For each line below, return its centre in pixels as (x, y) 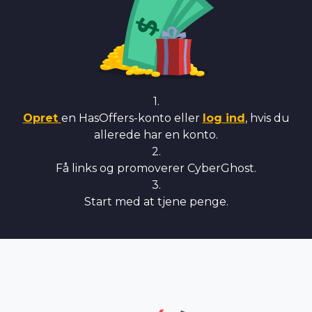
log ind (224, 118)
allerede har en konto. (156, 135)
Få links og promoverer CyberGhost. (156, 168)
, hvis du (267, 118)
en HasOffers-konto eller (132, 118)
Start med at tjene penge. (156, 202)
